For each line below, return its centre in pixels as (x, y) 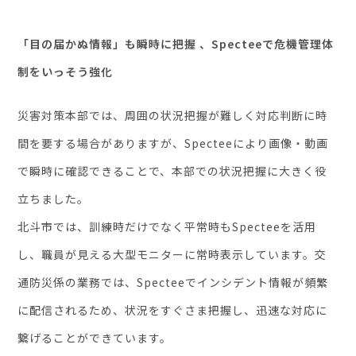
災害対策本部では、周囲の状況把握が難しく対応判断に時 (173, 116)
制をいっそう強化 (66, 72)
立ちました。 (54, 199)
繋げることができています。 (95, 338)
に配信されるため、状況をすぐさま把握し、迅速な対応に (173, 310)
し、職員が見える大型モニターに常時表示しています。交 (172, 255)
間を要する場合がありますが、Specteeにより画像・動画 (173, 143)
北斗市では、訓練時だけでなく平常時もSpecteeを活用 (167, 227)
